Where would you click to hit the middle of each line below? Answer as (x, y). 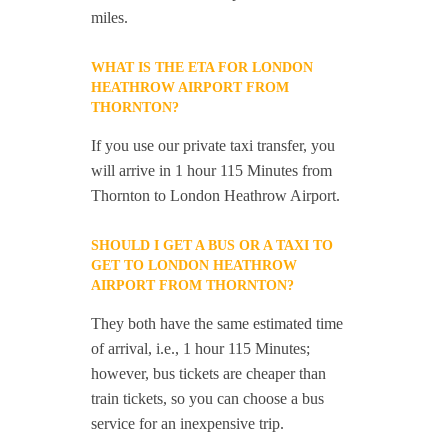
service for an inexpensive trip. (188, 423)
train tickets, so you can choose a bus (208, 398)
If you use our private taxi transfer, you (213, 145)
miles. (110, 17)
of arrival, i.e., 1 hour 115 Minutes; (201, 348)
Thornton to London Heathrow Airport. (216, 195)
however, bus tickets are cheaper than (209, 373)
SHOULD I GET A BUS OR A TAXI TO (212, 245)
